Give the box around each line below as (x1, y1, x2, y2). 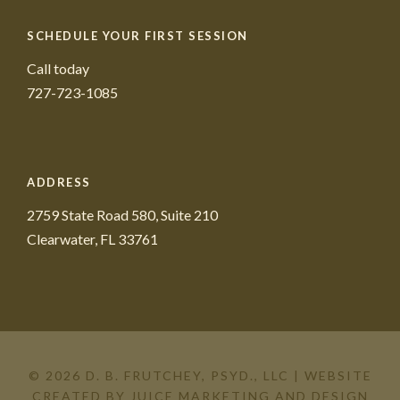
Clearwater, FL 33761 (27, 229, 158, 247)
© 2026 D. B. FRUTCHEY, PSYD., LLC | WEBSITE (28, 367, 372, 383)
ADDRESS (27, 174, 91, 189)
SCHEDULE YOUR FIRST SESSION (27, 28, 248, 43)
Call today (27, 59, 89, 77)
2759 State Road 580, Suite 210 (27, 205, 218, 223)
